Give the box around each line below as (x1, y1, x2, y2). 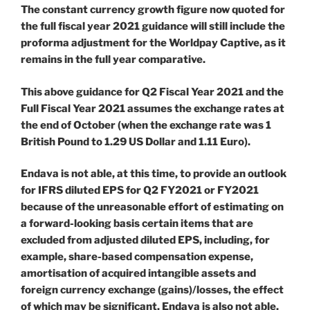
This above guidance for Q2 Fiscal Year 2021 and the (21, 85, 284, 98)
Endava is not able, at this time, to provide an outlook (21, 167, 286, 181)
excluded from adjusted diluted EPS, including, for (21, 234, 270, 247)
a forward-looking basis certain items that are (21, 217, 253, 230)
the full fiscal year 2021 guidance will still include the (21, 20, 285, 33)
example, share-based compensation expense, (21, 250, 253, 264)
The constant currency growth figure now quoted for (21, 3, 285, 17)
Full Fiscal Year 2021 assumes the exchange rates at (21, 102, 284, 115)
